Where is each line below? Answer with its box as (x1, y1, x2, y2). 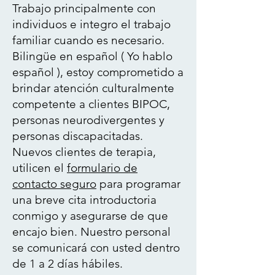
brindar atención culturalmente (12, 81, 174, 95)
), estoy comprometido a (57, 65, 184, 79)
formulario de (67, 161, 137, 175)
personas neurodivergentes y (12, 113, 165, 127)
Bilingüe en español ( (12, 49, 124, 63)
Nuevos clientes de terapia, (12, 145, 156, 159)
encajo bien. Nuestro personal (12, 225, 171, 239)
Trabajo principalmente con (12, 1, 156, 15)
